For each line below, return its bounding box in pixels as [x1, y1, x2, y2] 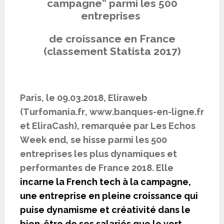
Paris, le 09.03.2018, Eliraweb [20, 92, 147, 103]
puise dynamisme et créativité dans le [20, 204, 190, 215]
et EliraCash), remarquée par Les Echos [20, 120, 195, 131]
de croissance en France [48, 32, 175, 45]
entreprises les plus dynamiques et [20, 148, 177, 159]
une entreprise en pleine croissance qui [20, 190, 198, 201]
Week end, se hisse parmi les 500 [20, 134, 167, 145]
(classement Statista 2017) [43, 45, 181, 58]
